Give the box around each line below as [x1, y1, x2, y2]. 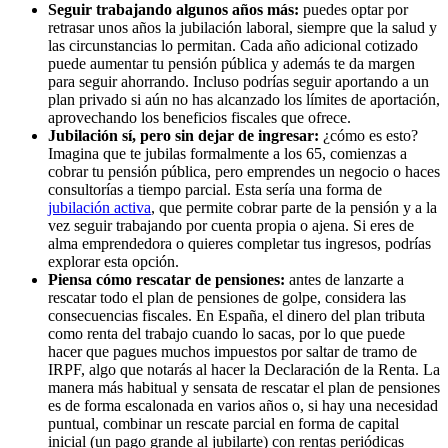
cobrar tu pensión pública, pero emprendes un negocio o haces [48, 162, 440, 180]
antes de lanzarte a [285, 270, 404, 288]
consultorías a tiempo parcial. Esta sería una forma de [48, 180, 382, 198]
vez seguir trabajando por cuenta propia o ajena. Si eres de [48, 216, 414, 234]
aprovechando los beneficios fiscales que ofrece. [48, 108, 351, 126]
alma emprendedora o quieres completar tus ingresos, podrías [48, 234, 431, 252]
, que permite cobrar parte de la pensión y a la [151, 198, 437, 216]
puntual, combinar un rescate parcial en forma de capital [48, 414, 399, 432]
